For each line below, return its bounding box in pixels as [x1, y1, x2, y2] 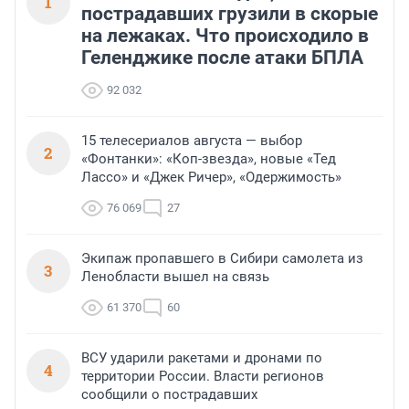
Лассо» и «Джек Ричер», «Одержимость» [81, 169, 341, 186]
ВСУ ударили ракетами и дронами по [81, 350, 322, 367]
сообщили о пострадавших [81, 386, 257, 404]
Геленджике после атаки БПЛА [81, 47, 363, 69]
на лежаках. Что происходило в [81, 25, 369, 47]
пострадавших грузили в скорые [81, 3, 378, 26]
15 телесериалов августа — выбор [81, 132, 302, 150]
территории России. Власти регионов [81, 368, 324, 385]
